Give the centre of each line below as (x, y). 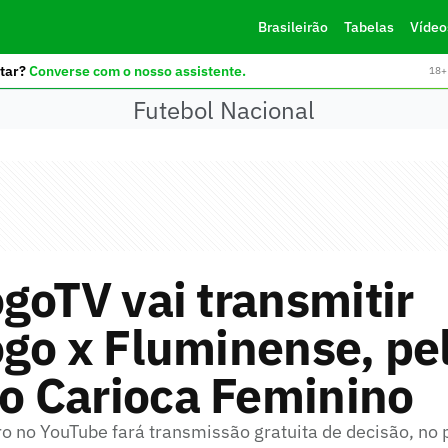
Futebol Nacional (224, 109)
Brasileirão (292, 27)
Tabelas (368, 27)
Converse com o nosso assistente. (137, 70)
